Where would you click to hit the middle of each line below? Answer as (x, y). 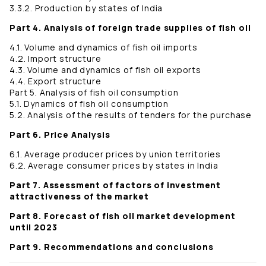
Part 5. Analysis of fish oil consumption (94, 93)
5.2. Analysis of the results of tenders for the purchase (131, 115)
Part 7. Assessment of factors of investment (115, 185)
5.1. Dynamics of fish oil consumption (89, 104)
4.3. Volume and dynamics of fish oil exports (105, 70)
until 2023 (34, 227)
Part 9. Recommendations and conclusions (112, 247)
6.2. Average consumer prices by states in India (114, 166)
